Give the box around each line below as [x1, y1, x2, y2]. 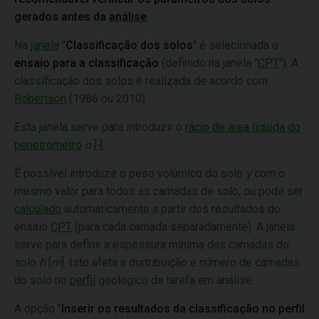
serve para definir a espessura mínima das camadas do [14, 238, 289, 251]
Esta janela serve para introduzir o [14, 120, 185, 134]
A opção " [14, 302, 61, 315]
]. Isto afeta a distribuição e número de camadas [61, 256, 300, 269]
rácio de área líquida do [185, 120, 300, 134]
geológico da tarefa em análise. [95, 273, 254, 287]
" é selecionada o [193, 38, 278, 52]
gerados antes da [14, 10, 109, 23]
